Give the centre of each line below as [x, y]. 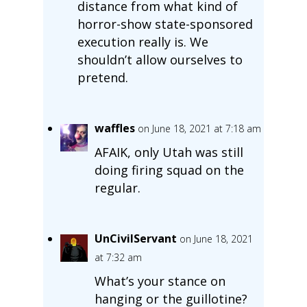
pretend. [102, 77]
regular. [117, 187]
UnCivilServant [135, 238]
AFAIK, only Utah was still [169, 152]
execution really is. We [143, 41]
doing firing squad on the [169, 170]
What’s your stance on [160, 281]
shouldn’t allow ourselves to [160, 59]
